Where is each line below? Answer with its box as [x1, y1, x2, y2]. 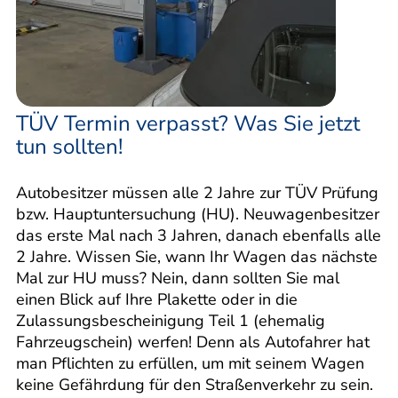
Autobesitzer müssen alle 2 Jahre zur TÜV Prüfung [16, 181, 378, 203]
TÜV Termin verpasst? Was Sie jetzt [16, 108, 360, 138]
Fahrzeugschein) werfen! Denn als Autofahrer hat [16, 330, 370, 353]
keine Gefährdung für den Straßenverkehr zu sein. [16, 373, 373, 395]
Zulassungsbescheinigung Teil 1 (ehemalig [16, 309, 325, 331]
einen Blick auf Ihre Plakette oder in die [16, 288, 298, 310]
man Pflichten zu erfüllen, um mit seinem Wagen [16, 352, 364, 374]
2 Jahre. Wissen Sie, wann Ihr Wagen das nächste [16, 245, 378, 267]
